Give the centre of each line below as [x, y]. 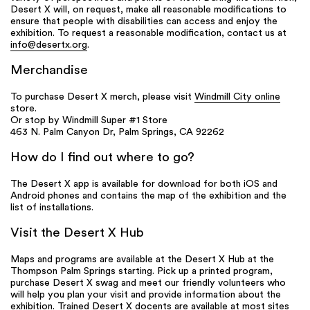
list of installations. [52, 208]
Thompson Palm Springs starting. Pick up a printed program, [142, 271]
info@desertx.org [49, 45]
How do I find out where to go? [102, 158]
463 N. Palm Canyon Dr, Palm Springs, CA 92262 [117, 132]
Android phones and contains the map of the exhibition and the [148, 196]
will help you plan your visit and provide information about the [146, 295]
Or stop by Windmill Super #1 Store [89, 120]
